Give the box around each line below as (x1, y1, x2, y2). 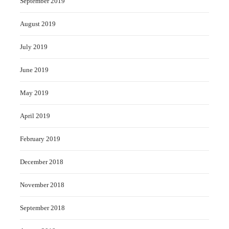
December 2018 (20, 157, 63, 166)
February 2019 (20, 134, 60, 143)
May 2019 (20, 88, 49, 97)
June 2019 (20, 65, 49, 74)
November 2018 (20, 180, 64, 189)
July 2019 (20, 42, 48, 51)
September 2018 (20, 203, 65, 212)
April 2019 (20, 111, 50, 120)
